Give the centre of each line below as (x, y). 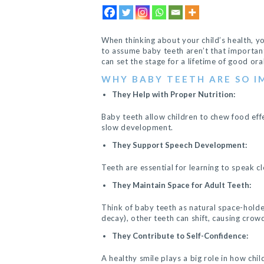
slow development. (138, 127)
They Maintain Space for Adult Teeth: (181, 185)
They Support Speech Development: (179, 145)
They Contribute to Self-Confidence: (180, 236)
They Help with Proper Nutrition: (173, 94)
